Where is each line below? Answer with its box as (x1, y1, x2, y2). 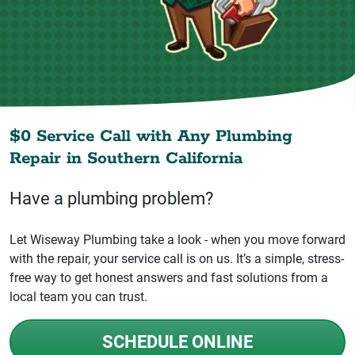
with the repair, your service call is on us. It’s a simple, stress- (10, 251, 344, 267)
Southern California (87, 148, 242, 170)
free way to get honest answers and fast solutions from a (10, 270, 328, 286)
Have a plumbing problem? (10, 189, 213, 209)
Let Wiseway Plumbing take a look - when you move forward (10, 232, 345, 248)
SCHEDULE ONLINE (102, 332, 253, 353)
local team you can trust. (10, 289, 147, 305)
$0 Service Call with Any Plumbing (10, 126, 292, 148)
